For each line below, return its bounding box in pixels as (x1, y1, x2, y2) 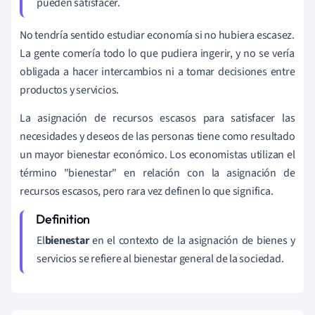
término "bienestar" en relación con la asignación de (20, 165, 295, 181)
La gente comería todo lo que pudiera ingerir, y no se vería (20, 46, 295, 62)
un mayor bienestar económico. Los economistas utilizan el (20, 147, 295, 163)
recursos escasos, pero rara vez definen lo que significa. (20, 184, 274, 200)
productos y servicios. (20, 82, 120, 98)
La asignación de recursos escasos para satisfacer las (20, 110, 295, 127)
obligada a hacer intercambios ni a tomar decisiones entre (20, 64, 295, 80)
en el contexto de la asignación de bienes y (89, 233, 295, 249)
